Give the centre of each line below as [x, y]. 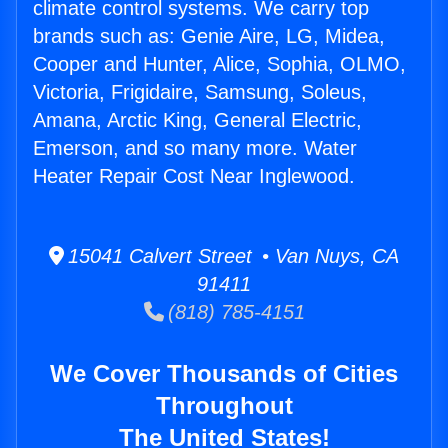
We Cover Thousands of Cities [224, 374]
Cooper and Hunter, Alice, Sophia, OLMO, [219, 64]
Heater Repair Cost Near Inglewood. [194, 176]
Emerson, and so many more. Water [195, 148]
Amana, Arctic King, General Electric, [197, 120]
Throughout [224, 406]
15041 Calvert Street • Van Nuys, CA [231, 256]
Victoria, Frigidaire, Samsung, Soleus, [200, 92]
